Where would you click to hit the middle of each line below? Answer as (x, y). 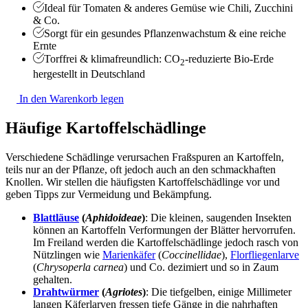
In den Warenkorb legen (70, 99)
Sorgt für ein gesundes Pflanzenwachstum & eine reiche (165, 33)
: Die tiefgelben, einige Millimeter (219, 291)
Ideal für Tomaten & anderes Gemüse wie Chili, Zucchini (168, 8)
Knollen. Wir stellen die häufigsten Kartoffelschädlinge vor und (143, 181)
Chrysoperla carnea (80, 267)
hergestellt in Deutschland (89, 74)
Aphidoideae (113, 217)
